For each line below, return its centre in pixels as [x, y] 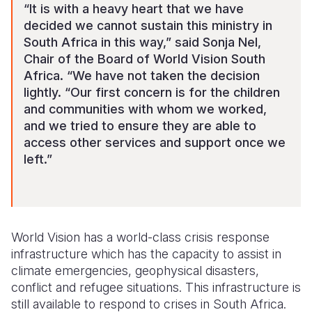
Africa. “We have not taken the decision [142, 76]
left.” [38, 159]
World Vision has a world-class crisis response [140, 237]
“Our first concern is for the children [172, 93]
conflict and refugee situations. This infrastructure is [156, 288]
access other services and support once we [155, 143]
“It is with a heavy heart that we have [134, 9]
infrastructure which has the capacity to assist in [146, 254]
